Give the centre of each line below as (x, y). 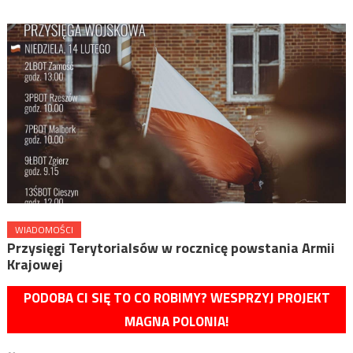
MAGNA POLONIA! (176, 321)
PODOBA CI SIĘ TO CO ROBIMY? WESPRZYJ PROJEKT (176, 297)
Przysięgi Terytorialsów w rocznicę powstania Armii (171, 247)
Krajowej (35, 264)
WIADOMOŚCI (44, 229)
